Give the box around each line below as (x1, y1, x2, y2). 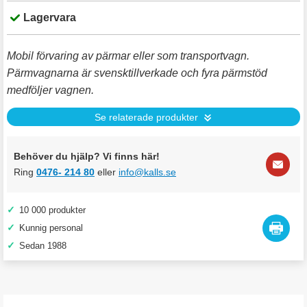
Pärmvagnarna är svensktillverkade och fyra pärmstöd (7, 67, 267, 79)
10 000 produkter (19, 205, 86, 215)
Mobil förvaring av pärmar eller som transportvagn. (7, 50, 249, 62)
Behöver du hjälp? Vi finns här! (14, 151, 160, 162)
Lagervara (23, 12, 76, 23)
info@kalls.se (119, 167, 176, 177)
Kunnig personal (19, 223, 83, 233)
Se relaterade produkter (94, 112, 198, 123)
